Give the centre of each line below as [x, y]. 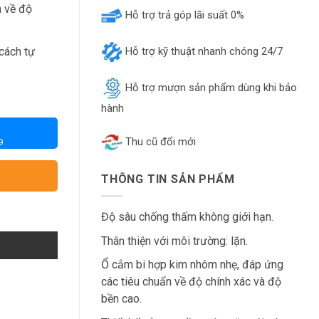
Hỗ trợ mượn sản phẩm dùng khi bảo [210, 87]
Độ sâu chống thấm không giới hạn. [187, 217]
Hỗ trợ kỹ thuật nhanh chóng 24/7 [203, 51]
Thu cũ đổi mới [159, 141]
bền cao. [121, 299]
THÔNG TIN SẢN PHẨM [168, 179]
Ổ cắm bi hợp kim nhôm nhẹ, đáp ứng [192, 265]
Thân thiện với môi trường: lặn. [174, 241]
